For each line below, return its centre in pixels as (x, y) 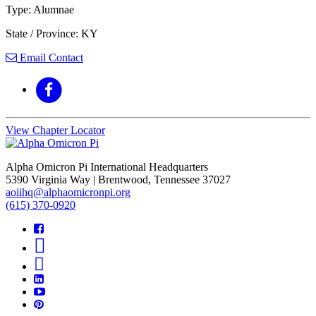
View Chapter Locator (55, 130)
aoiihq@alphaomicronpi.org (68, 193)
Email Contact (50, 58)
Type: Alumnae (40, 10)
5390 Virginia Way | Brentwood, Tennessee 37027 (118, 180)
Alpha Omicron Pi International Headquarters (107, 167)
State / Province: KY (52, 34)
